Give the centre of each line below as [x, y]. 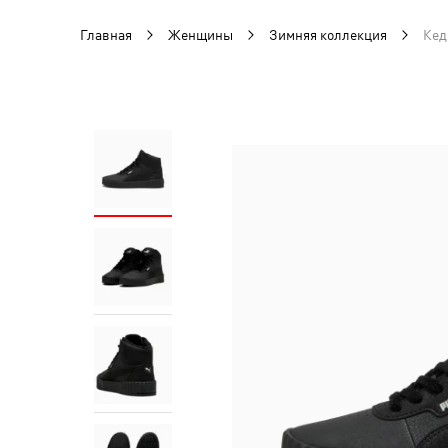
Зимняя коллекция [328, 35]
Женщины [200, 35]
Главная [106, 35]
